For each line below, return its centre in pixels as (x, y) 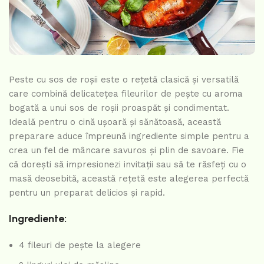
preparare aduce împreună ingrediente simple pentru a (129, 136)
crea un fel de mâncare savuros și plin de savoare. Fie (126, 150)
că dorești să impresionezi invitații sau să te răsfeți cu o (128, 164)
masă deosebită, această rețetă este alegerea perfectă (129, 178)
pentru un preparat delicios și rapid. (87, 192)
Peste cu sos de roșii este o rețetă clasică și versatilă (124, 79)
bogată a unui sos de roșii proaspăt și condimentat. (119, 108)
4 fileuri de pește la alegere (80, 245)
